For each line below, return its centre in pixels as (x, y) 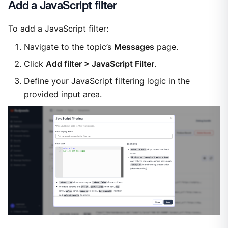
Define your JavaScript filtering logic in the (107, 81)
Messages (134, 47)
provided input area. (63, 95)
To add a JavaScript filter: (58, 29)
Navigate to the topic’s (69, 47)
